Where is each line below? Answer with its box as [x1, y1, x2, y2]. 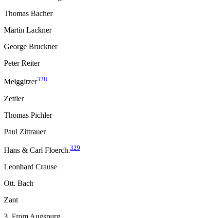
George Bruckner [4, 42, 57, 51]
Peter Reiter [4, 59, 40, 68]
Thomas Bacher [4, 9, 53, 18]
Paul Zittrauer [4, 127, 46, 136]
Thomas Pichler [4, 110, 52, 119]
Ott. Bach [4, 179, 34, 187]
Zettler [4, 94, 24, 103]
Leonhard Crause [4, 162, 57, 171]
